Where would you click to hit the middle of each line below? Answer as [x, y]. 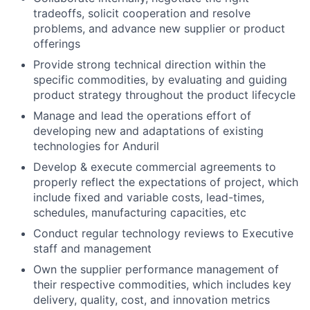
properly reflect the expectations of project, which [166, 182]
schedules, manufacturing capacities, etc [140, 212]
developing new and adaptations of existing [148, 131]
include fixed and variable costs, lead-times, [149, 197]
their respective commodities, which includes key [162, 284]
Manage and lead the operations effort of [142, 116]
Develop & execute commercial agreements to [155, 167]
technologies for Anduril [96, 146]
